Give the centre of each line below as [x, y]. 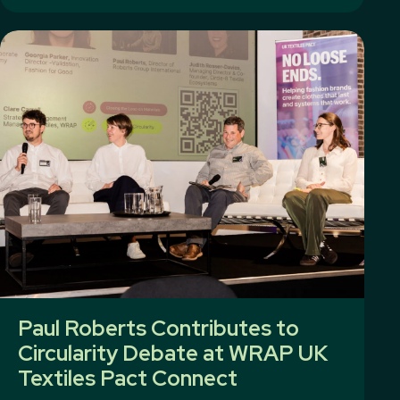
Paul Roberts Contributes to [158, 328]
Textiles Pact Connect [128, 378]
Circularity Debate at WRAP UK [173, 353]
